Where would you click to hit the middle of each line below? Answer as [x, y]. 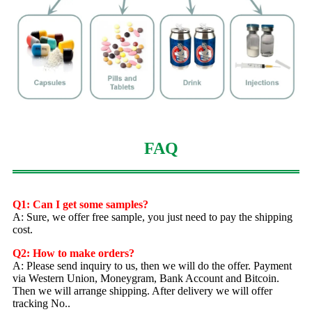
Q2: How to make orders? [73, 253]
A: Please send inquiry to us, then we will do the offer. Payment [152, 265]
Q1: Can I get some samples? [80, 204]
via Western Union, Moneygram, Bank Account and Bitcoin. [146, 278]
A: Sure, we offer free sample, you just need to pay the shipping [153, 217]
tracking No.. [41, 303]
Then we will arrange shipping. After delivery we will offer [142, 290]
